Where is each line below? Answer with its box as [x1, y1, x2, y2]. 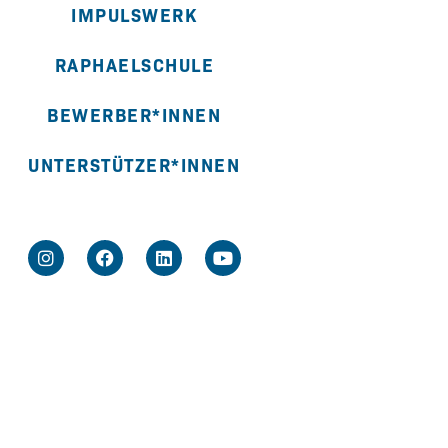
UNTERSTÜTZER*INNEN [28, 152, 241, 178]
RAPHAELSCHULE [54, 52, 215, 78]
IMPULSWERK [71, 2, 198, 28]
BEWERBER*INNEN [47, 102, 222, 128]
